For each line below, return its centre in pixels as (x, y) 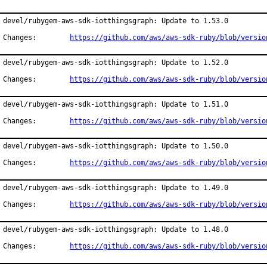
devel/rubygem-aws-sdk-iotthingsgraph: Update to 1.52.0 (116, 63)
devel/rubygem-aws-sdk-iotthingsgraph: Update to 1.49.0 (116, 188)
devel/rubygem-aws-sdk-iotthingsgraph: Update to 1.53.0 (116, 21)
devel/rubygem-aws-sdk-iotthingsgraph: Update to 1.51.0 (116, 104)
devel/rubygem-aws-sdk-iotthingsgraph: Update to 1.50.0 (116, 146)
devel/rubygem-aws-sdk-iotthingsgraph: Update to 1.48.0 (116, 229)
